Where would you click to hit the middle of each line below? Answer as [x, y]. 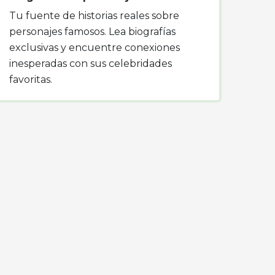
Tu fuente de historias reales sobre [94, 16]
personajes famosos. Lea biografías [92, 32]
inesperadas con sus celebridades [91, 64]
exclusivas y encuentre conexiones [95, 48]
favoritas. [31, 79]
